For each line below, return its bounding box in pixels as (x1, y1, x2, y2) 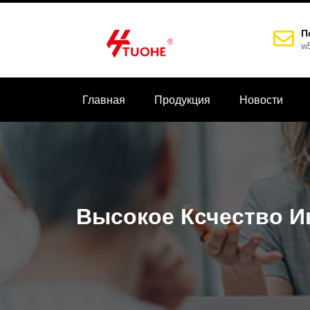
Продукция (154, 94, 210, 106)
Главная (82, 94, 125, 106)
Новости (239, 94, 283, 106)
